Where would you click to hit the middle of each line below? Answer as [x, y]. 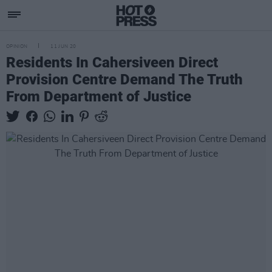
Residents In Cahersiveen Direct [112, 63]
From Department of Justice [99, 97]
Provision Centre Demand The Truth [124, 80]
